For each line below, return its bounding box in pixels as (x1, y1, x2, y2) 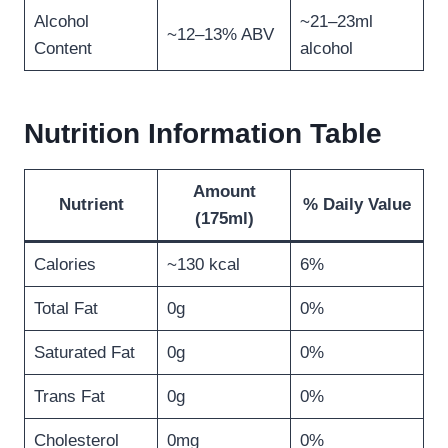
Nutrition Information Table (24, 118, 382, 150)
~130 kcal (166, 255, 240, 275)
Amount (192, 182, 256, 202)
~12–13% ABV (166, 25, 274, 45)
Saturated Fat (33, 343, 135, 363)
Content (33, 39, 92, 59)
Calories (33, 255, 96, 275)
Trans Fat (33, 387, 105, 407)
